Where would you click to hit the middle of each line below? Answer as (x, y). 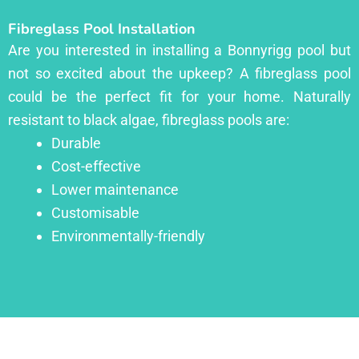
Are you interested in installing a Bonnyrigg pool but (179, 50)
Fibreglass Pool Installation (102, 28)
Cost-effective (96, 166)
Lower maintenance (115, 189)
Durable (76, 143)
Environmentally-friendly (128, 236)
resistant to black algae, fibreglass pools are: (149, 119)
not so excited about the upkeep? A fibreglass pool (179, 73)
